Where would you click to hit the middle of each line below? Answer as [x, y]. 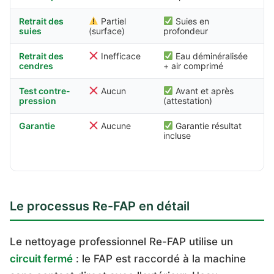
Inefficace [119, 56]
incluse [177, 135]
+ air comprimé [193, 66]
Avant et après [203, 91]
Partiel [112, 21]
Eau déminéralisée [210, 56]
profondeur [186, 31]
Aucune [114, 126]
